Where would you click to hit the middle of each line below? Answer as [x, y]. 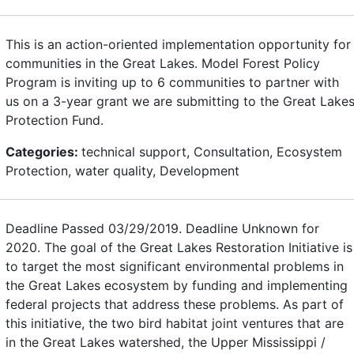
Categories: [43, 151]
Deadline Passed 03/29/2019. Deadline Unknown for [162, 228]
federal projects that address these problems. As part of [175, 304]
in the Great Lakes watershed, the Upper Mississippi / [166, 342]
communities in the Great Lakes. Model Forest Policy [163, 63]
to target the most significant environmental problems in [175, 266]
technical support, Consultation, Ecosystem [212, 151]
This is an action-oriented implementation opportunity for [178, 44]
